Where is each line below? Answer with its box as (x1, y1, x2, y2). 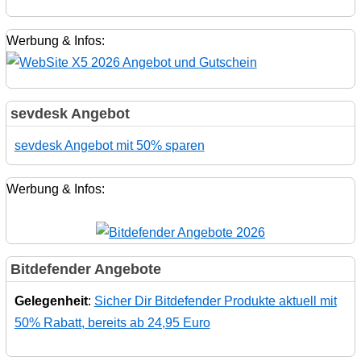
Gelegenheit (14, 294, 88, 309)
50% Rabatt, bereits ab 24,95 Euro (14, 316, 210, 330)
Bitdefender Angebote (10, 261, 161, 278)
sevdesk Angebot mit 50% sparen (14, 139, 205, 153)
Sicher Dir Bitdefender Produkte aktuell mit (93, 294, 337, 309)
